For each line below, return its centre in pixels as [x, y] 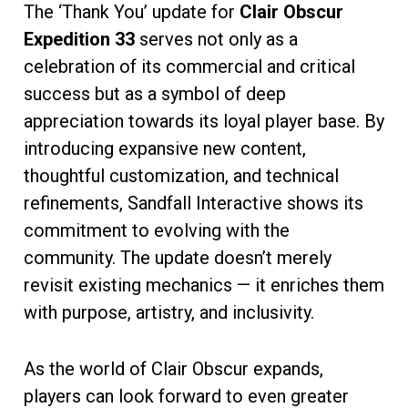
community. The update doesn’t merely [178, 257]
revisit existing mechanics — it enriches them [204, 285]
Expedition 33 [79, 39]
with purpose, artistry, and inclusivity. [169, 312]
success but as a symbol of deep [155, 93]
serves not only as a [216, 39]
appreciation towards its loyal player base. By [204, 121]
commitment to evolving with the [157, 230]
